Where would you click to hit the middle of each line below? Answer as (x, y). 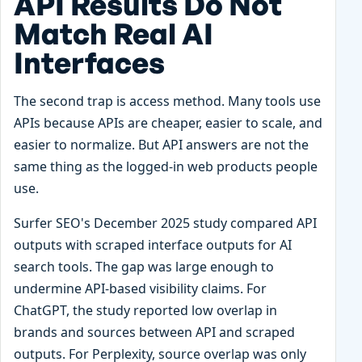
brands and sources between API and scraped (154, 333)
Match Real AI (114, 34)
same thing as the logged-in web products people (166, 167)
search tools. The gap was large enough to (144, 267)
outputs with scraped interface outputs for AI (153, 245)
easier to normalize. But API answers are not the (161, 145)
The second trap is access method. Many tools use (167, 101)
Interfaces (89, 63)
